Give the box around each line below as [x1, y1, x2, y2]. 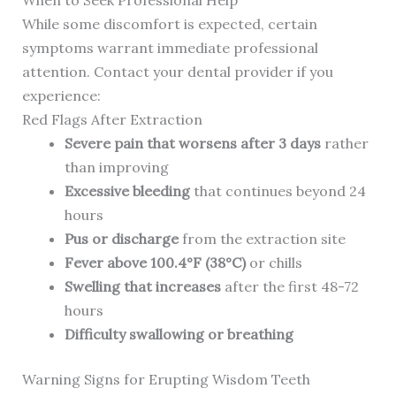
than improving [64, 158, 169, 177]
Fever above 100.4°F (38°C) [64, 254, 246, 272]
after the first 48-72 [220, 278, 359, 296]
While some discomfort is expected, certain [21, 15, 317, 34]
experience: [21, 87, 101, 105]
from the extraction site [178, 230, 346, 248]
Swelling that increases [64, 278, 221, 296]
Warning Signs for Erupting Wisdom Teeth [21, 370, 310, 389]
